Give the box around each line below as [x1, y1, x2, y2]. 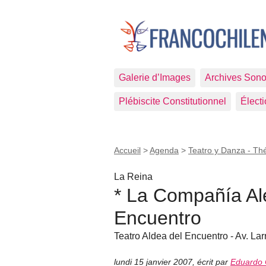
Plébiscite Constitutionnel [119, 96, 226, 106]
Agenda [150, 145, 179, 155]
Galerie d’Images [119, 72, 191, 83]
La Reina [114, 171, 153, 182]
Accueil [114, 145, 141, 155]
